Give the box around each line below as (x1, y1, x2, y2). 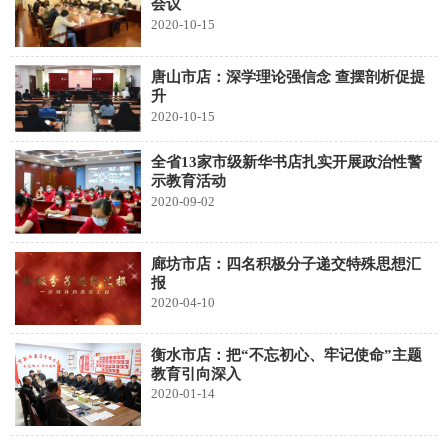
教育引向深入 (150, 365, 241, 382)
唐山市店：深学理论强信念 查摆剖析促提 (150, 68, 425, 85)
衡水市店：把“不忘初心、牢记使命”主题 (150, 346, 422, 363)
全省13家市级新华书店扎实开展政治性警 (150, 154, 422, 171)
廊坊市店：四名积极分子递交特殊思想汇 (150, 255, 421, 272)
